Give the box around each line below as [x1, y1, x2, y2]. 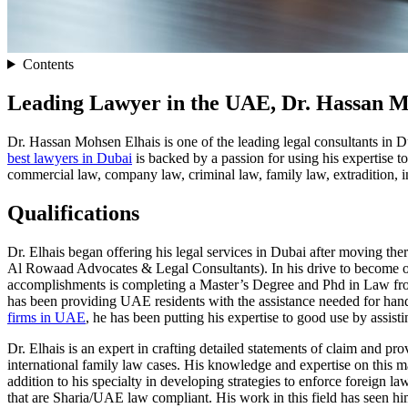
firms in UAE [7, 309, 86, 325]
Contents [22, 56, 74, 72]
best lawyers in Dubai [7, 149, 132, 166]
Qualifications [7, 200, 139, 225]
